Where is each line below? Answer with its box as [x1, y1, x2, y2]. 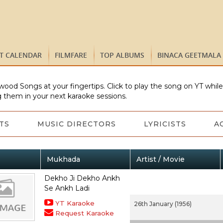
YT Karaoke [55, 199, 95, 207]
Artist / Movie [136, 155, 185, 164]
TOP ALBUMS [100, 50, 144, 60]
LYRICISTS [143, 119, 186, 128]
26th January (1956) [133, 200, 192, 208]
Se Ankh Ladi [44, 184, 90, 193]
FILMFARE [55, 50, 87, 60]
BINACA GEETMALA [157, 50, 221, 60]
